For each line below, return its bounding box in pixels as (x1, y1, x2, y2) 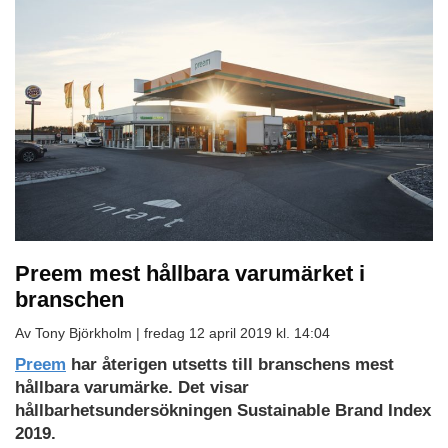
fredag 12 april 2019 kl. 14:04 (144, 324, 330, 341)
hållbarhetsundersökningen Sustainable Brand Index (15, 400, 431, 420)
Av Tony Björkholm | (15, 324, 144, 341)
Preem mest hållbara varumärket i (15, 260, 365, 286)
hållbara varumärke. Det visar (15, 377, 249, 397)
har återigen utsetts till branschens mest (66, 354, 394, 374)
